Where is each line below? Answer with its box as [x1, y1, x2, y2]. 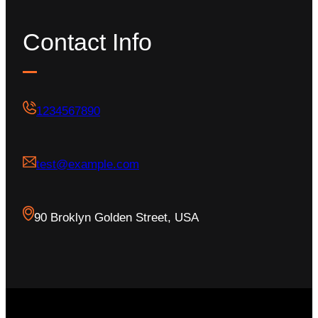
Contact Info [23, 28, 152, 56]
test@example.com [36, 158, 139, 172]
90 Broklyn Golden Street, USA [34, 211, 199, 225]
